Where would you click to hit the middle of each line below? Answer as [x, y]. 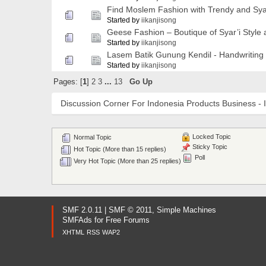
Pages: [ [68, 82]
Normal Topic [91, 137]
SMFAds [77, 220]
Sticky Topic [209, 147]
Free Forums [128, 220]
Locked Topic [210, 136]
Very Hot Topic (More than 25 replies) [126, 161]
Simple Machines [186, 210]
